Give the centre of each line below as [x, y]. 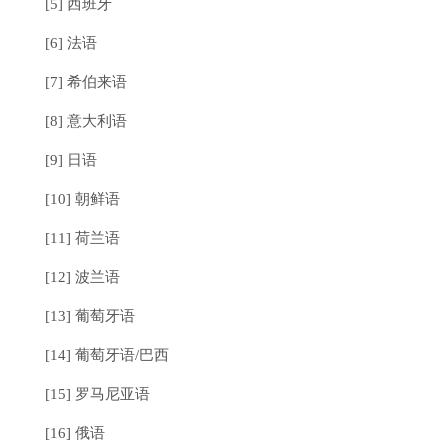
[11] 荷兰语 [82, 238]
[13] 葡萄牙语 [90, 316]
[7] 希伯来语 [86, 82]
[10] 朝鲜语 [82, 199]
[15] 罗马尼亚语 [97, 394]
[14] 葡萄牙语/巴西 [107, 355]
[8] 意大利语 [86, 121]
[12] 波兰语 [82, 277]
